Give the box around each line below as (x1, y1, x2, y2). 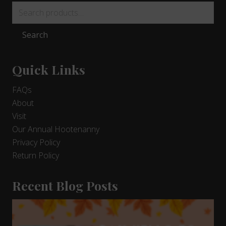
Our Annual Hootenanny (12, 124, 99, 135)
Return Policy (12, 150, 59, 161)
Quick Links (12, 61, 85, 78)
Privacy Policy (12, 137, 60, 148)
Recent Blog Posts (12, 177, 118, 194)
